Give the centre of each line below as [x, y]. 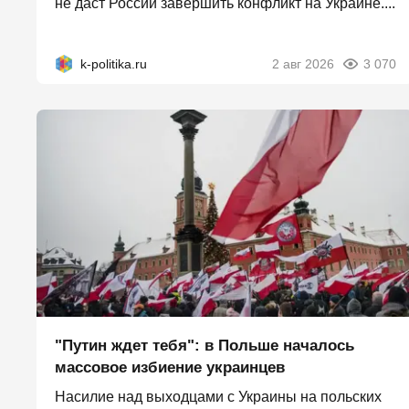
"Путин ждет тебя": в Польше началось [204, 346]
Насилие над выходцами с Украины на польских [218, 397]
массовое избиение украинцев [170, 368]
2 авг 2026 [303, 63]
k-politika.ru [114, 63]
